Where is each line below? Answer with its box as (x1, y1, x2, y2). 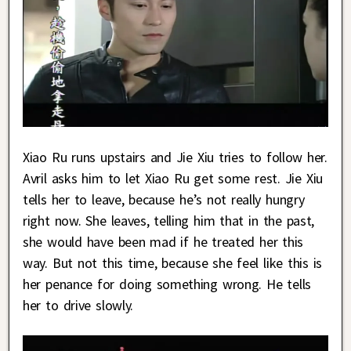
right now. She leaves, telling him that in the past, (23, 211, 315, 230)
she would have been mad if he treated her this (23, 232, 304, 251)
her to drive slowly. (23, 295, 133, 314)
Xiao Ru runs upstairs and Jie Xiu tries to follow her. (23, 147, 327, 166)
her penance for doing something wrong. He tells (23, 274, 311, 293)
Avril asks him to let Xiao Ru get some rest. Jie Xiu (23, 168, 323, 187)
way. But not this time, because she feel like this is (23, 253, 323, 272)
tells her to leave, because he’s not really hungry (23, 190, 305, 208)
